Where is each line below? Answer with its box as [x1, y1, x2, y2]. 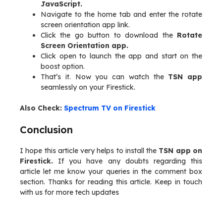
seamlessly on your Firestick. [41, 83, 135, 92]
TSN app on [159, 146, 203, 155]
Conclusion [20, 123, 73, 136]
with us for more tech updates [20, 188, 119, 197]
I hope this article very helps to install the [20, 146, 159, 155]
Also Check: [20, 104, 64, 112]
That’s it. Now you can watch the [41, 72, 168, 81]
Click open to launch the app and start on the [41, 52, 202, 60]
